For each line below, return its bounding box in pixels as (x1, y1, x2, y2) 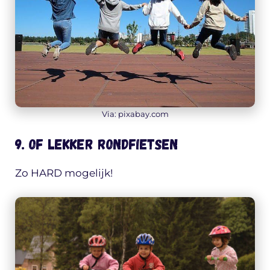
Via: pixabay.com (101, 108, 169, 119)
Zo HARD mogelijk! (15, 167, 113, 180)
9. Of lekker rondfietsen (15, 135, 178, 153)
